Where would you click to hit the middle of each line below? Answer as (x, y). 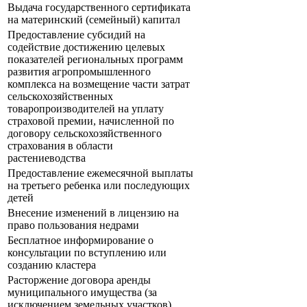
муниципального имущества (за (82, 293)
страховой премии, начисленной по (91, 121)
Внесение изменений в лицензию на (93, 213)
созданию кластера (52, 265)
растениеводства (47, 158)
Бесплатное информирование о (81, 241)
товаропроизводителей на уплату (86, 109)
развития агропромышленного (79, 72)
